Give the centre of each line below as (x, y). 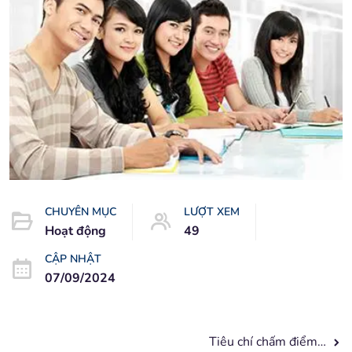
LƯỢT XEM (212, 211)
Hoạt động (75, 231)
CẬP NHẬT (73, 258)
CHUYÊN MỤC (81, 211)
